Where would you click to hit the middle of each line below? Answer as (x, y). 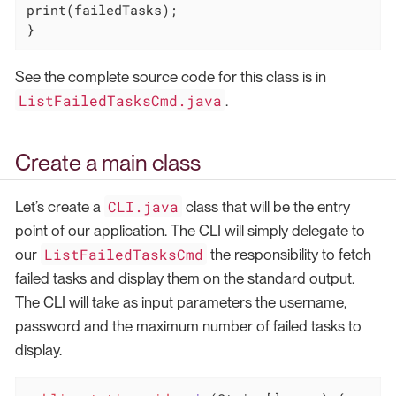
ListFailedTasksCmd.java (121, 100)
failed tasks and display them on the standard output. (185, 279)
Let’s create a (60, 207)
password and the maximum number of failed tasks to (188, 327)
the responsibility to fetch (289, 255)
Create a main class (108, 163)
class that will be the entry (267, 207)
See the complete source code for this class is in (171, 76)
